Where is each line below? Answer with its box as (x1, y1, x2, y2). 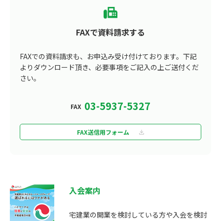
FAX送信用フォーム (77, 128, 129, 136)
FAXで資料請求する (76, 26, 145, 38)
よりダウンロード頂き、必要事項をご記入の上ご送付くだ (20, 62, 199, 72)
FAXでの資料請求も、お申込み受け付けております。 (20, 51, 183, 61)
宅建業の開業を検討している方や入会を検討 (69, 210, 207, 220)
